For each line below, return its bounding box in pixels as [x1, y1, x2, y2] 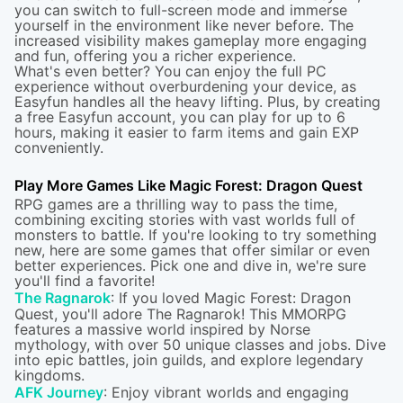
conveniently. [14, 139, 103, 157]
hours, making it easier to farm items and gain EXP [14, 123, 359, 141]
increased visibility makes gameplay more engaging [14, 31, 367, 49]
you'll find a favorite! [14, 272, 155, 290]
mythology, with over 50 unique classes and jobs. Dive [14, 336, 386, 354]
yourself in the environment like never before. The [14, 16, 354, 34]
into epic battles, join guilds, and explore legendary [14, 351, 363, 369]
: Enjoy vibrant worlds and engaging [103, 383, 349, 401]
